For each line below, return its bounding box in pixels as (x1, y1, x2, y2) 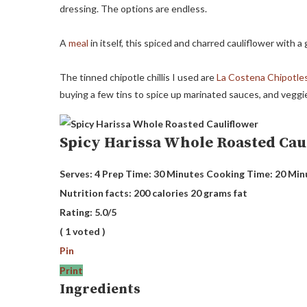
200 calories (134, 187, 188, 199)
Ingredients (60, 281, 140, 298)
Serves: (60, 168, 93, 180)
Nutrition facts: (60, 187, 132, 199)
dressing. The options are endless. (60, 3, 209, 14)
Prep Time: (102, 168, 151, 180)
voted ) (71, 225, 106, 237)
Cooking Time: (206, 168, 273, 180)
